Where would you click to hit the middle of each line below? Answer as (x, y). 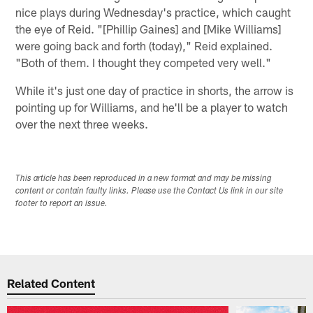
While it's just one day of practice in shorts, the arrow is (155, 90)
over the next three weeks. (82, 123)
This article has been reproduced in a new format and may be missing (144, 179)
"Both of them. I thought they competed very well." (144, 62)
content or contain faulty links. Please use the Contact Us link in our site (150, 192)
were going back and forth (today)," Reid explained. (144, 45)
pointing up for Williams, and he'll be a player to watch (152, 107)
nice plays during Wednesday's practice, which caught (153, 12)
